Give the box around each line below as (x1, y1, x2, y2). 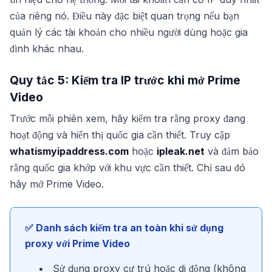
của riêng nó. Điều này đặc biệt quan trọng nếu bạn (10, 10, 239, 22)
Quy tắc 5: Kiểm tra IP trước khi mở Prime (10, 73, 240, 87)
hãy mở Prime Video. (10, 178, 104, 190)
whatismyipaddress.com (10, 145, 129, 157)
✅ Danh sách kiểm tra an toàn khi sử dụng (25, 222, 223, 234)
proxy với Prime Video (25, 237, 130, 250)
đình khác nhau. (10, 42, 84, 55)
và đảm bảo (205, 145, 259, 157)
